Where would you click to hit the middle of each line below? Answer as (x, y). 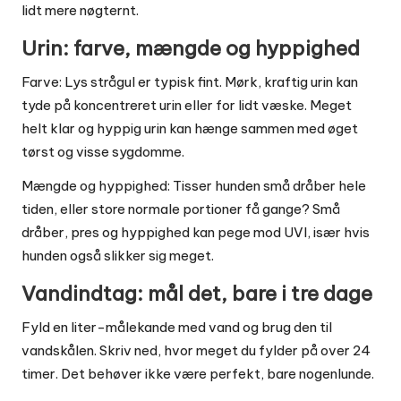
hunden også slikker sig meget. (118, 255)
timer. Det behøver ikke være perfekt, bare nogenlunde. (198, 373)
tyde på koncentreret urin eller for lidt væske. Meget (187, 105)
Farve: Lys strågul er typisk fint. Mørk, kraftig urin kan (190, 81)
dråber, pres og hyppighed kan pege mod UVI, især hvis (196, 232)
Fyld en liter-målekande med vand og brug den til (177, 327)
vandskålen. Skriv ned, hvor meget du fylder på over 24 (196, 350)
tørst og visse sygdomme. (103, 151)
